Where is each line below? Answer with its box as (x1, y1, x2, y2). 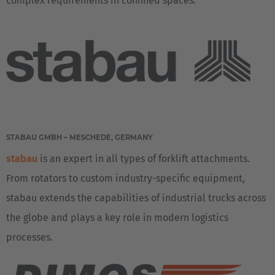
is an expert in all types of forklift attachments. (37, 153, 250, 165)
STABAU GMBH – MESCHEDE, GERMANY (6, 133, 155, 142)
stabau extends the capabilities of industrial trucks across (6, 192, 266, 204)
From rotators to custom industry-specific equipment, (6, 172, 245, 184)
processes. (6, 231, 53, 243)
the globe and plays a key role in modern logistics (6, 212, 228, 223)
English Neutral (14, 18, 81, 31)
